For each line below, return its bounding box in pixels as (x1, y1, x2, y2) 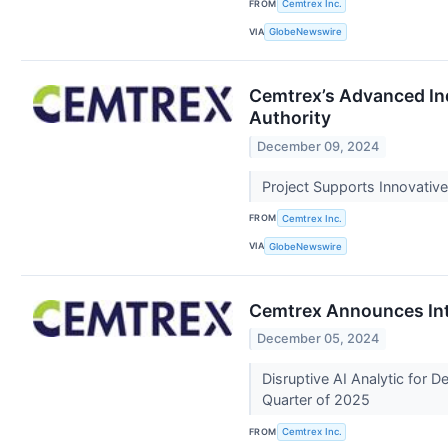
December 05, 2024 (257, 331, 380, 347)
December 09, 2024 (257, 138, 380, 154)
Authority (249, 107, 331, 129)
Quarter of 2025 (261, 391, 374, 409)
